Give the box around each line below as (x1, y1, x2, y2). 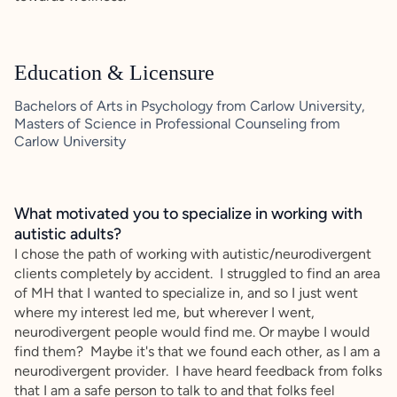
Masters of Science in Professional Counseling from (14, 115, 340, 133)
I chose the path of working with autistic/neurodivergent (14, 245, 371, 263)
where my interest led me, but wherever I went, (14, 304, 315, 322)
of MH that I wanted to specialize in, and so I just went (14, 284, 358, 302)
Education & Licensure (14, 61, 214, 85)
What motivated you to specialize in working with (14, 204, 362, 224)
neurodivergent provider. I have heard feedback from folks (14, 362, 382, 380)
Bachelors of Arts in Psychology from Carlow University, (14, 97, 365, 115)
